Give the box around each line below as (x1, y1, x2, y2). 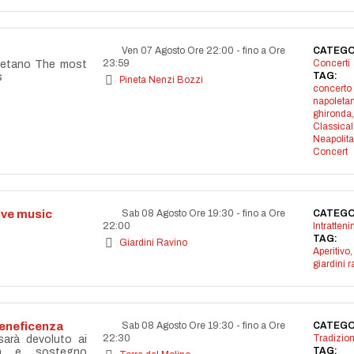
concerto (312, 83, 352, 94)
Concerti (312, 58, 350, 69)
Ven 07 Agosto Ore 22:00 (119, 45, 236, 56)
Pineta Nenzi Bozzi (119, 74, 203, 85)
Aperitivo (312, 246, 350, 257)
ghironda (312, 108, 352, 119)
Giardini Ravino (119, 237, 187, 248)
